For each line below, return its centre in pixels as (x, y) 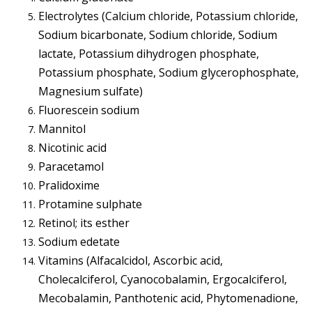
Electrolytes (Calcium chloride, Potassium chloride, (168, 16)
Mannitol (62, 129)
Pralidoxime (69, 186)
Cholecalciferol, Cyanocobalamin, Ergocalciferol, (163, 280)
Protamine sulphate (90, 204)
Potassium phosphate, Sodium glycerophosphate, (169, 73)
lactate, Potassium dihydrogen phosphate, (149, 54)
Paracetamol (71, 167)
